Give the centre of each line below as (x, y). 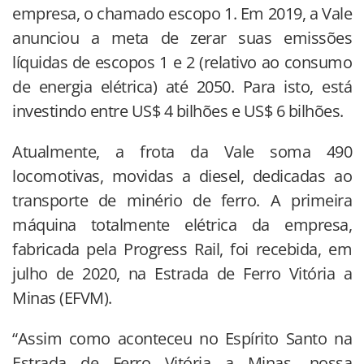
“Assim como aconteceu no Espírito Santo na (182, 339)
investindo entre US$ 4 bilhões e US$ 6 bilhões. (178, 111)
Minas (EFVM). (62, 298)
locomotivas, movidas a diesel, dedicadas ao (182, 176)
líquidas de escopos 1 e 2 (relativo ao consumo (182, 63)
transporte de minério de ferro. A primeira (182, 201)
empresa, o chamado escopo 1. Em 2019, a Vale (182, 14)
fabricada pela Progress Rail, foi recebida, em (182, 249)
